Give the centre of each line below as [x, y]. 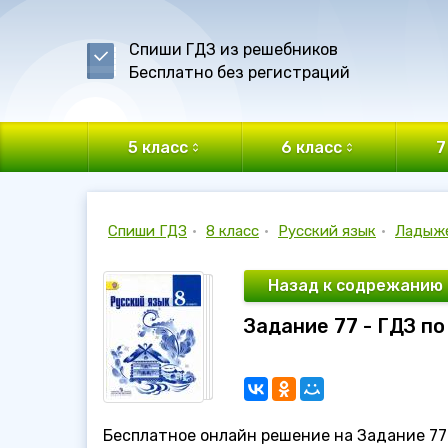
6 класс [312, 147]
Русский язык [327, 231]
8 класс [232, 231]
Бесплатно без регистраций [239, 72]
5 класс [157, 147]
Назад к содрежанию [355, 285]
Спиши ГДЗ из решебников [233, 49]
